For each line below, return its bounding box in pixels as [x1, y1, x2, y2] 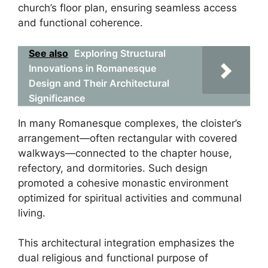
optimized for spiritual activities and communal [18, 191, 242, 204]
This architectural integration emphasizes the [18, 237, 234, 249]
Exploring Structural [74, 47, 166, 59]
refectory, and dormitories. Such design [18, 162, 208, 174]
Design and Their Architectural [29, 77, 169, 89]
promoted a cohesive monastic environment [18, 176, 229, 189]
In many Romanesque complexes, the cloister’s [18, 117, 242, 129]
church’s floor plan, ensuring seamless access [18, 2, 237, 14]
